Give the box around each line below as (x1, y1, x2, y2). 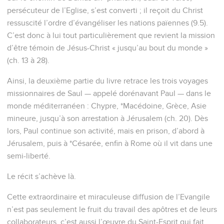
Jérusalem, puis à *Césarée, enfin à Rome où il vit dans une (7, 139, 212, 147)
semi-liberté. (7, 151, 50, 160)
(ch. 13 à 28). (7, 56, 49, 64)
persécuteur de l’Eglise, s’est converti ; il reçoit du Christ (7, 6, 203, 14)
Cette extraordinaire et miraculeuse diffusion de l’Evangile (7, 192, 210, 201)
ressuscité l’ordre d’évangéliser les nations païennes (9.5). (7, 18, 208, 27)
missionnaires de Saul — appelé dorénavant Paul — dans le (7, 89, 211, 97)
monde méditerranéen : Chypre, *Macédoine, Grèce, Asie (7, 101, 206, 110)
